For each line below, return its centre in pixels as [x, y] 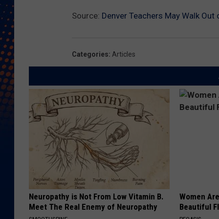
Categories [90, 55]
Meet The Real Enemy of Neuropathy [93, 207]
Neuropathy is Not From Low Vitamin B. [96, 197]
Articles [124, 55]
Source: [87, 16]
